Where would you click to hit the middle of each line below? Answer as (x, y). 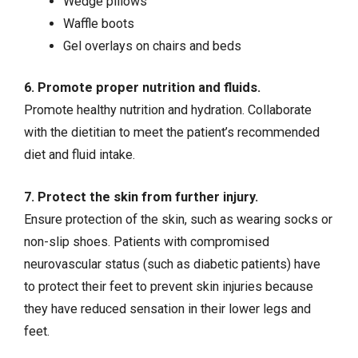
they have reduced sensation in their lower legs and (167, 308)
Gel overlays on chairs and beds (152, 46)
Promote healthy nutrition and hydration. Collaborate (168, 110)
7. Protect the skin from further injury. (141, 197)
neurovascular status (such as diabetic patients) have (172, 264)
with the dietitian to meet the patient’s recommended (172, 133)
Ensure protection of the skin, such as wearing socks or (178, 219)
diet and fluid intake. (80, 155)
